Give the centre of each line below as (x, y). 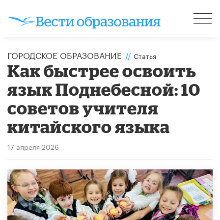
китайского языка (89, 126)
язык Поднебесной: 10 (104, 89)
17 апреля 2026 (33, 146)
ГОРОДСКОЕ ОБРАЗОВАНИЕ (65, 54)
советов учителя (83, 108)
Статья (145, 55)
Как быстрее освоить (102, 70)
